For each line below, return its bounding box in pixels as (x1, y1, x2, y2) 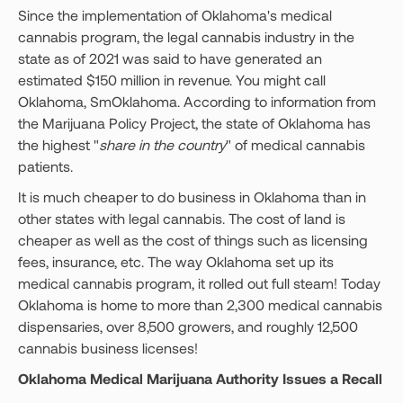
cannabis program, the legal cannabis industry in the (18, 28, 354, 45)
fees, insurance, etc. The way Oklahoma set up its (18, 253, 334, 270)
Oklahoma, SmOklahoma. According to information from (18, 93, 376, 110)
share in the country (99, 136, 226, 153)
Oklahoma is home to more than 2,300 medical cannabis (18, 296, 382, 313)
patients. (18, 157, 73, 175)
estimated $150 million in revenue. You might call (18, 71, 326, 88)
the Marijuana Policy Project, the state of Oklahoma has (18, 114, 371, 131)
